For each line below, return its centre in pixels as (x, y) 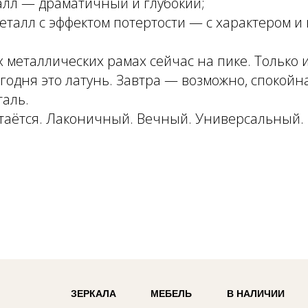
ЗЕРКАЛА (93, 294)
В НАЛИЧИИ (256, 294)
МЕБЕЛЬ (171, 294)
